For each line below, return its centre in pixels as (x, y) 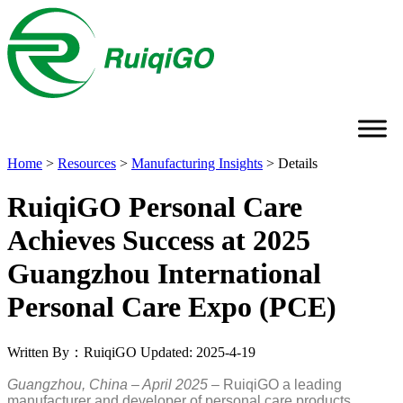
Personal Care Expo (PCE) (172, 307)
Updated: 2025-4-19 (198, 352)
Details (298, 163)
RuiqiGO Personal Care (155, 207)
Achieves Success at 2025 (159, 241)
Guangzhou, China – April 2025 (107, 384)
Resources (87, 163)
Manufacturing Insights (197, 163)
